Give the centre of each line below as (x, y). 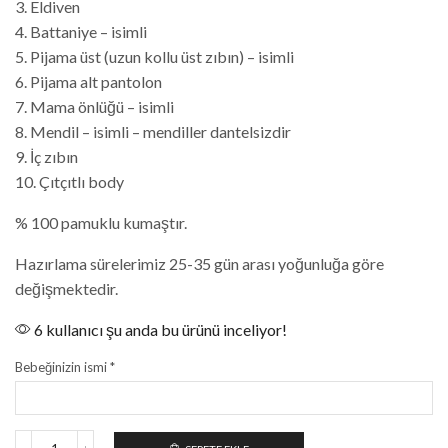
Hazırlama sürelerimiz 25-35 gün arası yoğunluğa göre (199, 264)
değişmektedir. (66, 289)
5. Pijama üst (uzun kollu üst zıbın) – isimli (154, 57)
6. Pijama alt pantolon (88, 82)
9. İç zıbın (46, 157)
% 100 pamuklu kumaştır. (101, 223)
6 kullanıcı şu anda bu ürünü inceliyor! (159, 330)
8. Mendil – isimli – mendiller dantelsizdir (153, 132)
